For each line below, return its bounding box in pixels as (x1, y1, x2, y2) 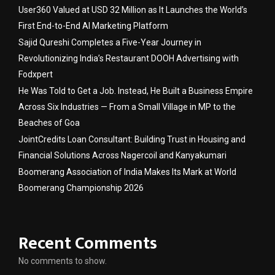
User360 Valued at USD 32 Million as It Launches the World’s (18, 5, 247, 15)
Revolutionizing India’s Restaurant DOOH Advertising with (18, 53, 239, 64)
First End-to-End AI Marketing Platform (18, 21, 168, 31)
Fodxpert (18, 69, 53, 80)
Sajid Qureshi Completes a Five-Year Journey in (18, 37, 201, 48)
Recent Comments (18, 229, 157, 258)
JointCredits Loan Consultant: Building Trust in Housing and (18, 134, 246, 145)
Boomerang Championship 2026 (18, 183, 144, 193)
